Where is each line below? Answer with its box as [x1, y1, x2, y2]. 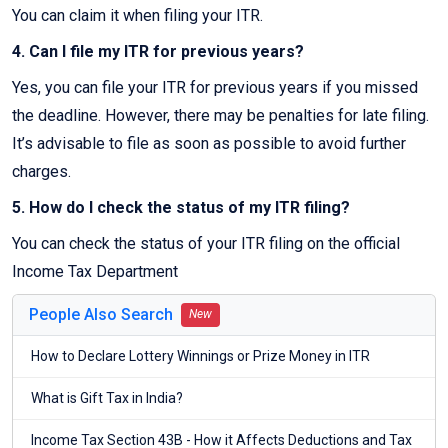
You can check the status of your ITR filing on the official [12, 234, 400, 254]
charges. [12, 162, 71, 182]
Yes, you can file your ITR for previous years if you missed [12, 78, 418, 98]
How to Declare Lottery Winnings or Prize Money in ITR [31, 348, 370, 365]
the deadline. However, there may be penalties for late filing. [12, 106, 429, 126]
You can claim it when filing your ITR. [12, 6, 263, 26]
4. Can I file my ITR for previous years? [12, 42, 304, 62]
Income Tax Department [12, 262, 178, 282]
